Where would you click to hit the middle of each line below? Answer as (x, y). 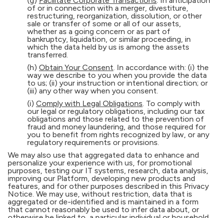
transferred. (48, 55)
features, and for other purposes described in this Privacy (108, 186)
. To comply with (171, 103)
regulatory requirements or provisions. (93, 142)
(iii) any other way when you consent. (93, 91)
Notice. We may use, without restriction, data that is (100, 194)
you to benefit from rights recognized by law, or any (118, 135)
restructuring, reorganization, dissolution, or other (115, 16)
